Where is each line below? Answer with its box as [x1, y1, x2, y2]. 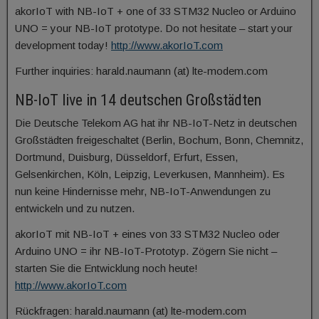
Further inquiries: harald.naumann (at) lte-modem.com [15, 65, 268, 77]
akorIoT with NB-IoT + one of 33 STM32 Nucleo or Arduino [15, 5, 296, 17]
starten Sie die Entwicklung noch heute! [15, 262, 198, 274]
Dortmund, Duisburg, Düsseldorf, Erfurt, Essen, [15, 151, 238, 163]
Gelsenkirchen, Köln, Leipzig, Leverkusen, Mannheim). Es [15, 168, 285, 180]
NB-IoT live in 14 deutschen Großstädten [15, 91, 261, 109]
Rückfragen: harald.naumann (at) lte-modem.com [15, 305, 246, 317]
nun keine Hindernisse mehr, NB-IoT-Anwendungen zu [15, 185, 271, 197]
